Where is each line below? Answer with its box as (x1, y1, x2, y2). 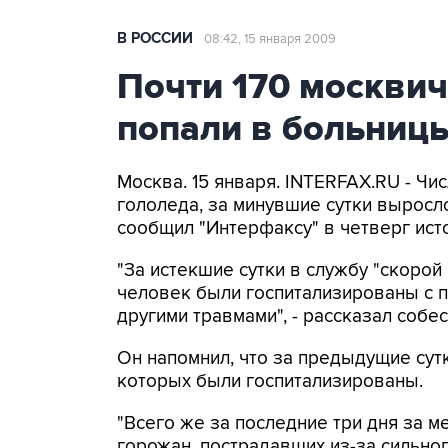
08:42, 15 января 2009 (204, 31, 336, 47)
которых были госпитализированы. (117, 370, 423, 393)
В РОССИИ (117, 29, 193, 48)
